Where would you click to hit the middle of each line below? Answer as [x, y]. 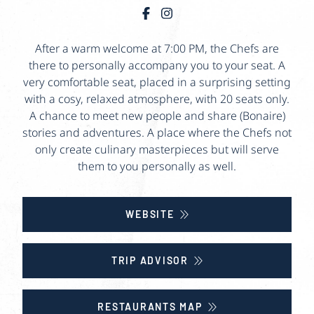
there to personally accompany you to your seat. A [157, 65]
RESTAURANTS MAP [150, 306]
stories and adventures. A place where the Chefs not [157, 132]
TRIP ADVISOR [150, 260]
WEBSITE [150, 214]
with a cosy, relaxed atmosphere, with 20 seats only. [157, 98]
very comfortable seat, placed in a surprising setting [157, 82]
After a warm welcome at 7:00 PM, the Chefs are [157, 48]
